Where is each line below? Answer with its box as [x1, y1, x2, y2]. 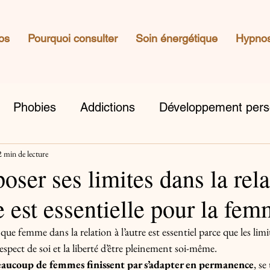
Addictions [80, 100, 135, 115]
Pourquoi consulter [28, 32, 118, 45]
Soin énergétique [136, 32, 218, 45]
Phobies [13, 100, 56, 115]
